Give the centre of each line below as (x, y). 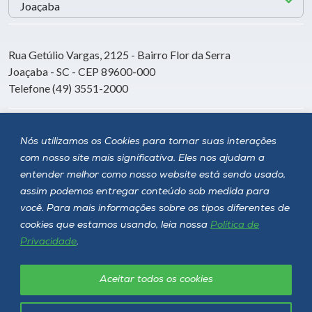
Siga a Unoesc (65, 135)
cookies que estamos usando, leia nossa (115, 225)
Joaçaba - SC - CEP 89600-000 (82, 71)
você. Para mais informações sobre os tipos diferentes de (155, 208)
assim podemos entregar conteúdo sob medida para (145, 192)
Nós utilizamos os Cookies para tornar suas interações (148, 141)
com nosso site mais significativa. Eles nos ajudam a (142, 158)
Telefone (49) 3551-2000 (68, 88)
